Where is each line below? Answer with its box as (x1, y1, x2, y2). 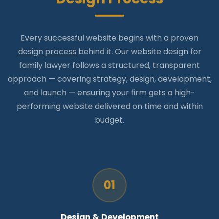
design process (18, 46, 76, 58)
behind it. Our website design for (76, 46, 201, 58)
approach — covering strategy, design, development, (7, 73, 212, 85)
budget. (95, 114, 124, 126)
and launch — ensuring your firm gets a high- (24, 87, 195, 99)
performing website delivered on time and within (16, 101, 203, 112)
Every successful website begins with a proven (21, 32, 198, 44)
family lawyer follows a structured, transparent (19, 60, 200, 71)
